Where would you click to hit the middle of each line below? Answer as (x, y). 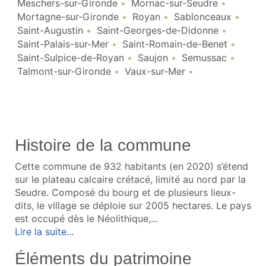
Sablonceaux (203, 16)
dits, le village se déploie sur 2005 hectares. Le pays (133, 205)
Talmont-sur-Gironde (64, 71)
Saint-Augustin (50, 30)
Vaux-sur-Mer (155, 71)
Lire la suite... (44, 231)
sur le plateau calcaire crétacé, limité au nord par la (130, 179)
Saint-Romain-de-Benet (175, 44)
